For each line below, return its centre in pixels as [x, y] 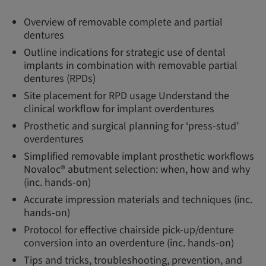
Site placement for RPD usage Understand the [126, 96]
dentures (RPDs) [60, 79]
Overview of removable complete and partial [123, 22]
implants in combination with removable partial [131, 66]
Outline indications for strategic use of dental [125, 53]
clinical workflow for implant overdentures [119, 109]
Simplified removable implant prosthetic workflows [139, 156]
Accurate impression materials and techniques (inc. [138, 200]
